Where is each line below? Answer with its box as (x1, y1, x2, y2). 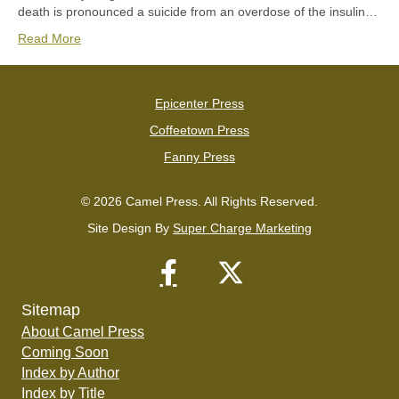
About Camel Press (21, 324, 144, 340)
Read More (18, 31, 81, 46)
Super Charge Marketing (173, 221, 312, 236)
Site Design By (87, 221, 173, 236)
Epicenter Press (155, 96, 244, 111)
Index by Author (21, 365, 119, 381)
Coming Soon (21, 345, 109, 361)
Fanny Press (164, 150, 235, 165)
